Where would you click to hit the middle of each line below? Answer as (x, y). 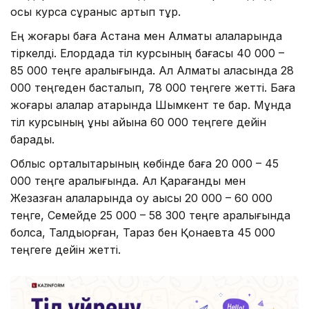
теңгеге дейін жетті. (66, 249)
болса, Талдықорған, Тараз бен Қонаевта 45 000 (143, 232)
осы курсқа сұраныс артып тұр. (96, 11)
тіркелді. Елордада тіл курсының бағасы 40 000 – (147, 53)
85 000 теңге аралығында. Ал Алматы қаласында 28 (152, 70)
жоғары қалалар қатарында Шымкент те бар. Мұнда (151, 104)
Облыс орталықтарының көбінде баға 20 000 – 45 (144, 163)
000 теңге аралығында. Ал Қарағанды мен (128, 180)
